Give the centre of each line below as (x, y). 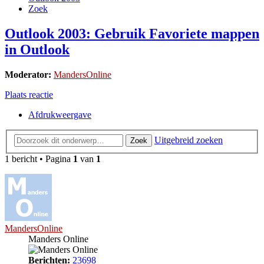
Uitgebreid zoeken (189, 140)
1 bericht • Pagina (39, 159)
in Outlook (37, 50)
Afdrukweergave (60, 115)
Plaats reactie (29, 95)
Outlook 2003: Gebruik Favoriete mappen (132, 34)
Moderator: (28, 75)
